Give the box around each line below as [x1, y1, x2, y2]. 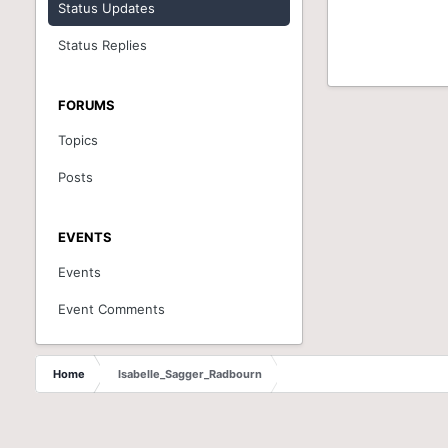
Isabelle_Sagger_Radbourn [118, 367, 263, 381]
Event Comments [58, 301, 166, 317]
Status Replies [58, 37, 148, 53]
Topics [58, 132, 99, 148]
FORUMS [58, 97, 116, 113]
